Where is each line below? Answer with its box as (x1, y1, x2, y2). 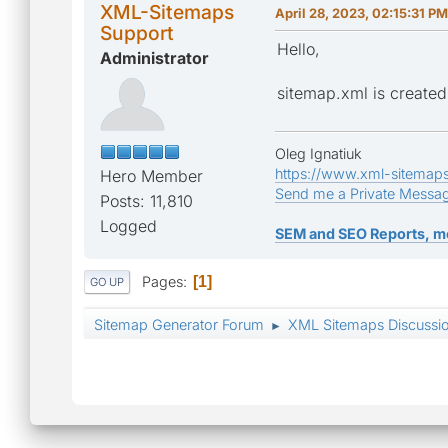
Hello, (277, 38, 320, 59)
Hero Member (100, 165, 203, 186)
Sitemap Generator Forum (94, 316, 264, 334)
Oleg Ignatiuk (275, 144, 362, 162)
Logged (100, 215, 157, 236)
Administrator (100, 47, 209, 68)
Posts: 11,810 (100, 190, 193, 211)
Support (100, 20, 174, 45)
